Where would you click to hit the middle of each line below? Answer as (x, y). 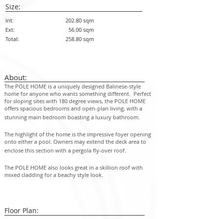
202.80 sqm (80, 20)
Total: (16, 39)
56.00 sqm (81, 30)
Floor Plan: (22, 210)
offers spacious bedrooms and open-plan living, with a (73, 108)
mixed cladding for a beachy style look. (55, 175)
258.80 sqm (80, 39)
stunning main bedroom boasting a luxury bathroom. (72, 117)
